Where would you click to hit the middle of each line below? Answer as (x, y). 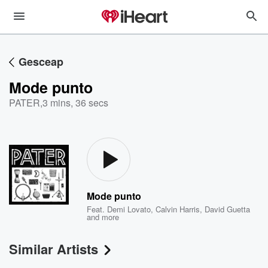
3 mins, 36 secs (75, 103)
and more (103, 217)
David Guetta (228, 209)
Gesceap (41, 62)
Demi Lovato (129, 209)
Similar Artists (54, 249)
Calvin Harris (178, 209)
